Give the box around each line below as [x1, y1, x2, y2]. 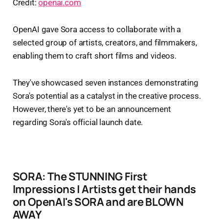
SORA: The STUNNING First [12, 169, 148, 184]
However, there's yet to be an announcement [12, 104, 171, 114]
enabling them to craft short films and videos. [12, 51, 176, 61]
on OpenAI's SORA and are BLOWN [12, 194, 184, 210]
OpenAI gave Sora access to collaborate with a [12, 24, 181, 35]
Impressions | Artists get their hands [12, 181, 196, 197]
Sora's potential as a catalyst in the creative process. [12, 91, 201, 101]
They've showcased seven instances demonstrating [12, 78, 198, 88]
